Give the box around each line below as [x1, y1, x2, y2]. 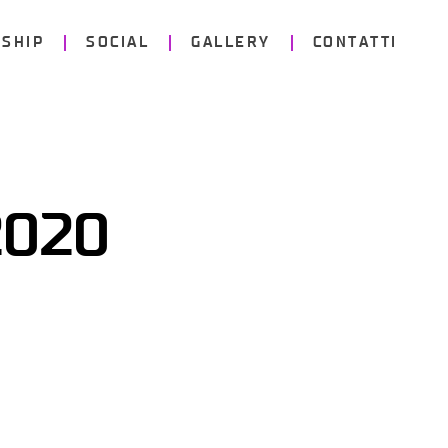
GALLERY [191, 35, 271, 50]
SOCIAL [86, 35, 150, 50]
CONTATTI [312, 35, 398, 50]
